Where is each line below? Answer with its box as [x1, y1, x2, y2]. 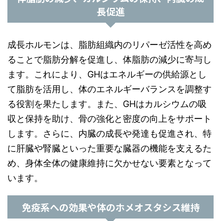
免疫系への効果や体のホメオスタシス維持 [21, 200, 200, 214]
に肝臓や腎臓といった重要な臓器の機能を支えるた [7, 143, 212, 153]
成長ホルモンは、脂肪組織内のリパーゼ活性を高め [7, 39, 212, 50]
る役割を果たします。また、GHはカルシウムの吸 [7, 99, 207, 109]
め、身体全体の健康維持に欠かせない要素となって [7, 158, 212, 168]
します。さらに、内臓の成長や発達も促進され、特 [7, 128, 212, 139]
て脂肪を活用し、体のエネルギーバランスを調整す [7, 84, 212, 94]
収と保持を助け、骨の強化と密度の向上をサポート [7, 113, 212, 124]
